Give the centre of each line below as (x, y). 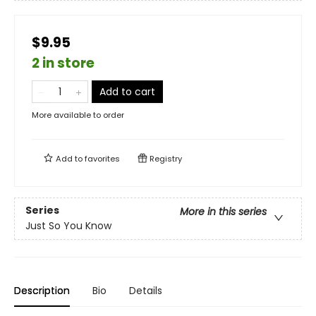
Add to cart (127, 92)
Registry (165, 159)
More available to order (78, 115)
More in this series (223, 212)
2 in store (63, 63)
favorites (102, 159)
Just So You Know (68, 226)
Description (42, 291)
